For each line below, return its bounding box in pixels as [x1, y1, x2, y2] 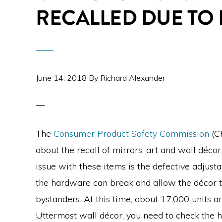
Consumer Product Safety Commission [54, 128, 209, 139]
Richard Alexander [100, 73, 165, 83]
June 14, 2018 [36, 73, 87, 83]
